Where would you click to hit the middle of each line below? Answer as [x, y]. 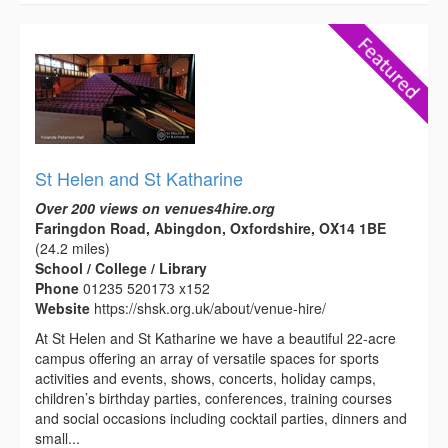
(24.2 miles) [72, 247]
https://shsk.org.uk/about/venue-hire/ [210, 307]
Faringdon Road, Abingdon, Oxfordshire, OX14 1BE [210, 227]
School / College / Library [121, 267]
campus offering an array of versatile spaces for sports [207, 357]
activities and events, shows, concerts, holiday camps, [205, 377]
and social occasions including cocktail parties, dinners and [221, 417]
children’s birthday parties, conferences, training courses [213, 397]
